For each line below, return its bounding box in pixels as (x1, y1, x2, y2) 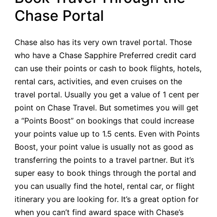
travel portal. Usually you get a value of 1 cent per (15, 89, 199, 99)
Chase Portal (15, 7, 104, 25)
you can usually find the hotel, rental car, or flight (15, 181, 195, 191)
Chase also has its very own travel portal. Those (15, 37, 192, 47)
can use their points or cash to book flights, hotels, (15, 63, 201, 73)
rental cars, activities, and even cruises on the (15, 76, 182, 86)
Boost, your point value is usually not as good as (15, 141, 193, 152)
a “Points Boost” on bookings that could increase (15, 115, 194, 125)
